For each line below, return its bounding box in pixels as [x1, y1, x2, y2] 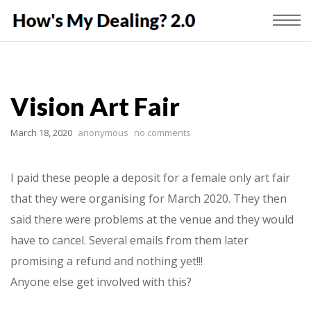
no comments [134, 126, 191, 139]
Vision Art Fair [10, 91, 180, 121]
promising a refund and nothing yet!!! [10, 253, 203, 269]
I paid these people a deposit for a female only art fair [10, 170, 290, 185]
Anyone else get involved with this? [10, 274, 192, 289]
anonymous [78, 126, 128, 139]
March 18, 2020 [10, 126, 72, 139]
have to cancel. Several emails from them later [10, 233, 249, 248]
